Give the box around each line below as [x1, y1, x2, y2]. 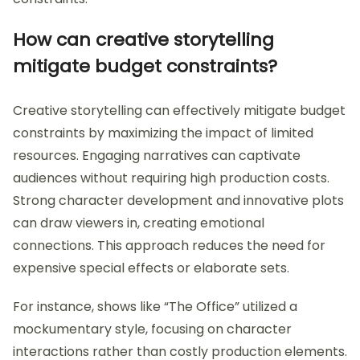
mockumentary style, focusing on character [13, 320, 292, 339]
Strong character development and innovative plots [13, 191, 344, 211]
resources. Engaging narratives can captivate [13, 146, 301, 166]
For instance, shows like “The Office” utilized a [13, 297, 297, 317]
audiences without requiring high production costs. [13, 169, 329, 188]
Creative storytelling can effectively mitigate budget [13, 101, 346, 121]
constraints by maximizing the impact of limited [13, 124, 313, 143]
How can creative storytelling [13, 27, 274, 53]
